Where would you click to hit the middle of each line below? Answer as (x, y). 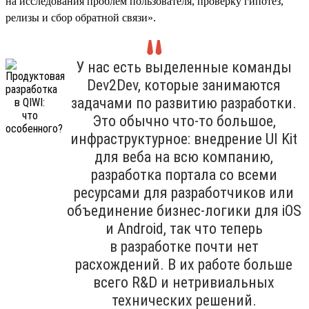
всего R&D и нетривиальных (184, 282)
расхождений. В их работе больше (184, 264)
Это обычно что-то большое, (184, 121)
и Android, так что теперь (184, 228)
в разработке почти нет (184, 246)
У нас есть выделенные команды (184, 67)
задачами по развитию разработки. (184, 103)
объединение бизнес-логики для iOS (184, 210)
